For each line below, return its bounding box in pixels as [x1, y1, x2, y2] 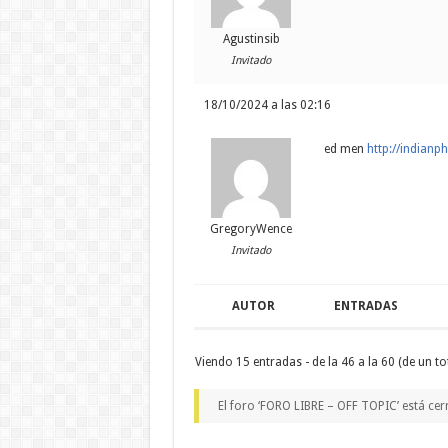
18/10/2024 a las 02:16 [203, 98, 331, 113]
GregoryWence [210, 222, 292, 237]
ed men [323, 142, 367, 157]
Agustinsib [222, 32, 280, 47]
